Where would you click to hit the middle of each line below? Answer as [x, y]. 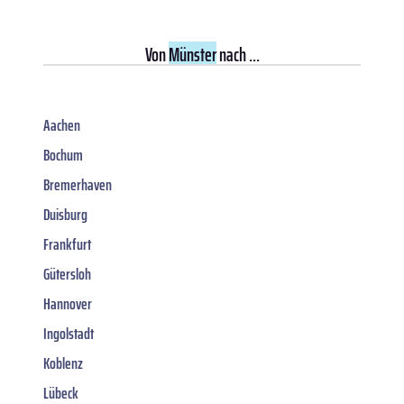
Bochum [63, 155]
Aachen [62, 125]
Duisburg [65, 214]
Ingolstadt [69, 333]
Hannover [68, 303]
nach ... [238, 54]
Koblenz [63, 363]
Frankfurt [67, 244]
